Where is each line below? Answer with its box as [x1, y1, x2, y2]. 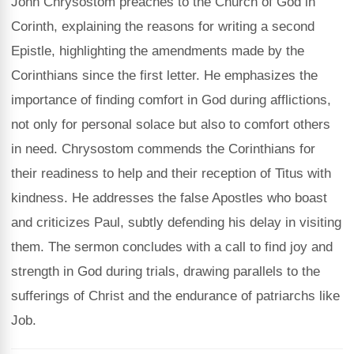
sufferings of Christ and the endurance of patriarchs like [11, 288, 340, 303]
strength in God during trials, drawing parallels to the [11, 264, 320, 279]
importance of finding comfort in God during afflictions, [11, 92, 331, 107]
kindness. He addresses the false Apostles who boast [11, 190, 327, 205]
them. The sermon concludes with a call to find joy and [11, 239, 333, 254]
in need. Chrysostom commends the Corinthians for [11, 141, 315, 156]
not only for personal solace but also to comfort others [11, 117, 330, 132]
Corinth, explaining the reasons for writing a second [11, 19, 314, 34]
